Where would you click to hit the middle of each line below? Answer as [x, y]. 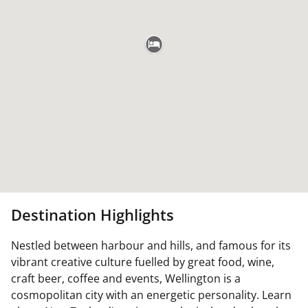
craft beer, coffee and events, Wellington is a [126, 278]
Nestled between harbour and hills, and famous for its [151, 245]
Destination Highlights [92, 214]
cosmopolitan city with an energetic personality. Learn [151, 295]
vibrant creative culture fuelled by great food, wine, [143, 262]
